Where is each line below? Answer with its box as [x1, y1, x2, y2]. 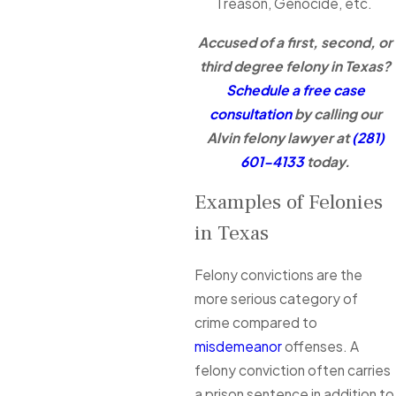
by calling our [291, 105, 382, 123]
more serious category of [194, 290, 359, 308]
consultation [209, 105, 292, 123]
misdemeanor [194, 338, 283, 355]
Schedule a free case [225, 81, 365, 99]
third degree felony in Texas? [200, 57, 392, 75]
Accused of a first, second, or [198, 34, 393, 51]
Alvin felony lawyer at [206, 129, 352, 147]
